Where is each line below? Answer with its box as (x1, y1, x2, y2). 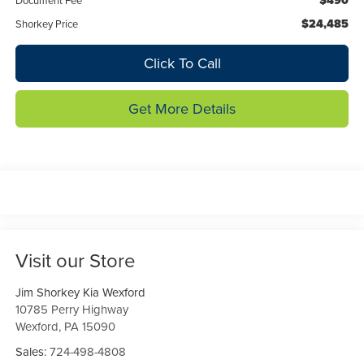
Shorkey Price (15, 16, 78, 32)
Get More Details (128, 98, 236, 119)
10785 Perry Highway (15, 300, 128, 318)
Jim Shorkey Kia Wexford (15, 283, 145, 301)
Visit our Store (15, 245, 136, 274)
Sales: (15, 342, 50, 360)
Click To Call (143, 53, 221, 74)
